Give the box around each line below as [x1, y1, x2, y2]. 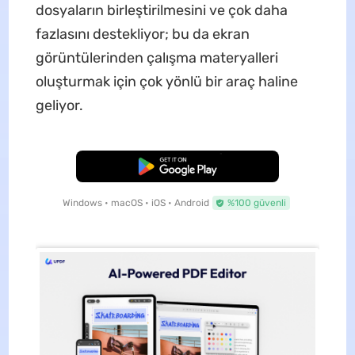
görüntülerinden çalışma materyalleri [35, 49, 278, 67]
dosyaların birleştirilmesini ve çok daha [35, 2, 288, 20]
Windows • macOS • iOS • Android [62, 197, 209, 209]
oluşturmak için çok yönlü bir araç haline [35, 73, 298, 91]
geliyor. [35, 97, 83, 115]
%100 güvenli [227, 197, 286, 209]
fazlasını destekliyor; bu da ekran [35, 25, 250, 44]
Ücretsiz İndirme [140, 161, 215, 173]
